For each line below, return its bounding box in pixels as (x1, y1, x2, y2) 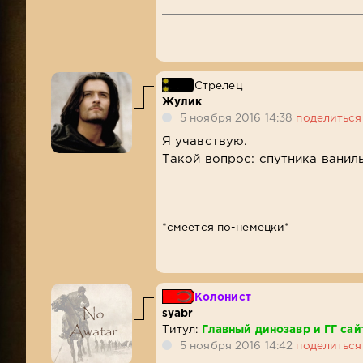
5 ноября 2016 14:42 (180, 341, 297, 352)
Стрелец (194, 80, 242, 91)
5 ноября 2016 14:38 (180, 113, 297, 123)
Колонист (194, 293, 251, 303)
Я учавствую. (161, 136, 248, 147)
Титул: (161, 325, 202, 335)
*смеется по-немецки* (161, 223, 290, 233)
